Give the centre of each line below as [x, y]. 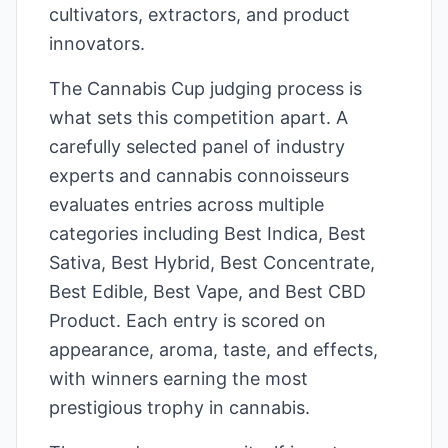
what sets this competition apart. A [198, 117]
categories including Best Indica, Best [207, 233]
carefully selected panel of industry [197, 146]
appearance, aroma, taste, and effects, [213, 349]
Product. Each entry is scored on [187, 320]
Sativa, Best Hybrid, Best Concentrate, [212, 262]
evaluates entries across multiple [186, 204]
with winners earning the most [178, 378]
